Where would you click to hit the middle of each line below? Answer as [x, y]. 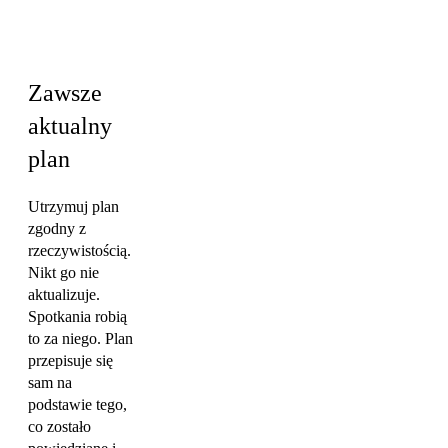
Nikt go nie [63, 272]
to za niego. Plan [80, 338]
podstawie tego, [77, 404]
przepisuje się [70, 360]
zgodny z [57, 228]
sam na [50, 382]
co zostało [59, 426]
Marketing [60, 40]
